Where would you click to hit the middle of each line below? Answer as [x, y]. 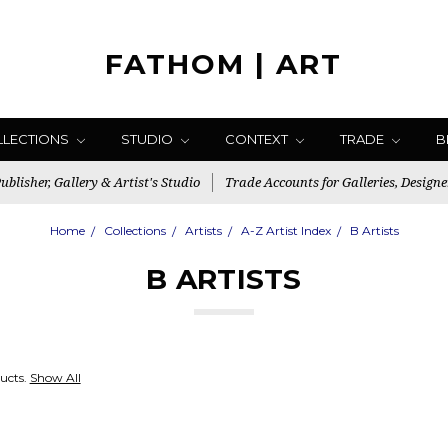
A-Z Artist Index [285, 230]
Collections [134, 230]
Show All [55, 377]
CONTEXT [257, 139]
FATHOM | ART [224, 64]
